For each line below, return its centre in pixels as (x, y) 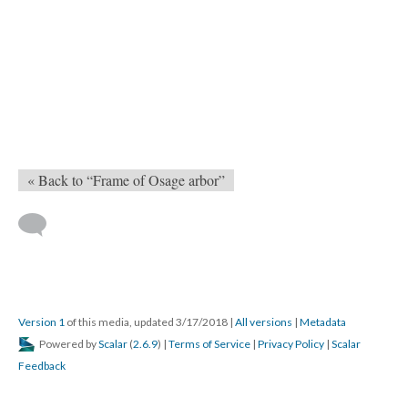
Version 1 (41, 322)
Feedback (42, 366)
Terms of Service (209, 344)
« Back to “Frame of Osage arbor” (126, 180)
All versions (264, 322)
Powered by (68, 344)
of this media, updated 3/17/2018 (147, 322)
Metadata (323, 322)
